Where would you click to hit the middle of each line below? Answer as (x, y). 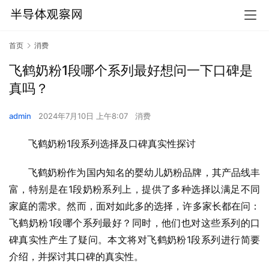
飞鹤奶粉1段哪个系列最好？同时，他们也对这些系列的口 (134, 223)
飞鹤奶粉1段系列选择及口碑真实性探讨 (112, 144)
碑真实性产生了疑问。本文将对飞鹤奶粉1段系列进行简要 (134, 240)
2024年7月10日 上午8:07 (84, 116)
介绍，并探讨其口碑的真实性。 (76, 257)
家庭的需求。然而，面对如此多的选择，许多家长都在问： (134, 206)
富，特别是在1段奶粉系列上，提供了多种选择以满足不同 (134, 189)
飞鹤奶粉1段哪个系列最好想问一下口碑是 (131, 71)
